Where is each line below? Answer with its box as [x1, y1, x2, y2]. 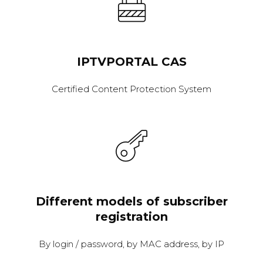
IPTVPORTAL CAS [76, 55, 187, 69]
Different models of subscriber [35, 194, 228, 209]
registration [95, 210, 168, 224]
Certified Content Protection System [52, 83, 211, 95]
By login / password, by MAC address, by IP [39, 238, 224, 250]
